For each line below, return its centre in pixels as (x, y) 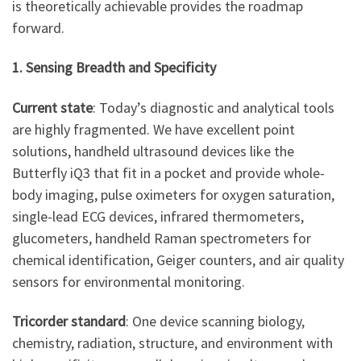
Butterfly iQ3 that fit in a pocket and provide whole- (168, 172)
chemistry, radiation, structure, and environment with (172, 343)
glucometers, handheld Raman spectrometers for (162, 238)
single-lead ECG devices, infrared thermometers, (158, 216)
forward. (38, 27)
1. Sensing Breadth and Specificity (114, 68)
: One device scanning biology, (215, 322)
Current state (52, 107)
